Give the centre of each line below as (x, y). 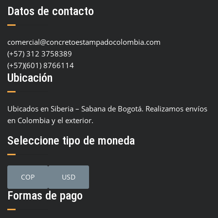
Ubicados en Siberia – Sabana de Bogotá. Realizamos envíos (107, 109)
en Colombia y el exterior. (50, 120)
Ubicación (30, 78)
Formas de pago (45, 196)
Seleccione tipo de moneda (71, 141)
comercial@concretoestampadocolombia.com (84, 42)
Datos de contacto (51, 11)
